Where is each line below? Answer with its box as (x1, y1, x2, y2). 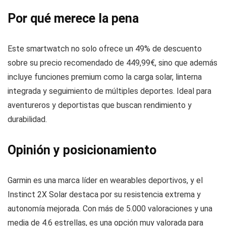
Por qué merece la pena (8, 11, 139, 26)
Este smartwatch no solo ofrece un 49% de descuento (8, 44, 202, 54)
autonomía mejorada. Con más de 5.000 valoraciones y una (8, 204, 212, 214)
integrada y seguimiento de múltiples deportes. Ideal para (8, 86, 211, 96)
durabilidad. (8, 115, 47, 125)
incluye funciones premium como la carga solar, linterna (8, 72, 202, 82)
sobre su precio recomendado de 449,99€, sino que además (8, 58, 217, 68)
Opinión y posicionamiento (8, 143, 156, 158)
